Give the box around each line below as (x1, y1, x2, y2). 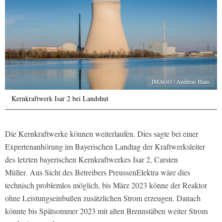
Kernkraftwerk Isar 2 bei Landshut (11, 94, 109, 104)
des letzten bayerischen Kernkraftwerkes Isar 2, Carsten (5, 154, 178, 165)
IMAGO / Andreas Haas (152, 77, 210, 86)
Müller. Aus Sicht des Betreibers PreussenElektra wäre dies (5, 167, 190, 178)
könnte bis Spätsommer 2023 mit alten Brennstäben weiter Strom (5, 206, 208, 217)
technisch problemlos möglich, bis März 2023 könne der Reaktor (5, 180, 207, 191)
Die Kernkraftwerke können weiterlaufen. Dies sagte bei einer (5, 128, 198, 139)
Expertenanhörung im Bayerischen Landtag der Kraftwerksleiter (5, 141, 205, 152)
